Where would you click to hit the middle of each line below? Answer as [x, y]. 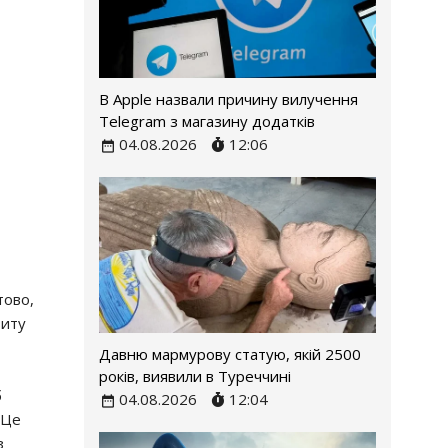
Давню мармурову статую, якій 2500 [229, 354]
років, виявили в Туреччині [194, 376]
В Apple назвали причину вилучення [228, 99]
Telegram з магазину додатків [206, 121]
